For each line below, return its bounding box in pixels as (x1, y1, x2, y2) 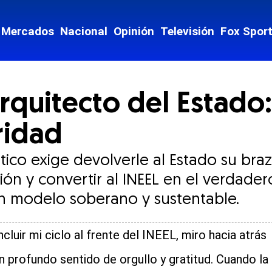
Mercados (1, 24, 54, 38)
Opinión (114, 24, 154, 38)
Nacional (60, 24, 107, 38)
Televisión (160, 24, 214, 38)
